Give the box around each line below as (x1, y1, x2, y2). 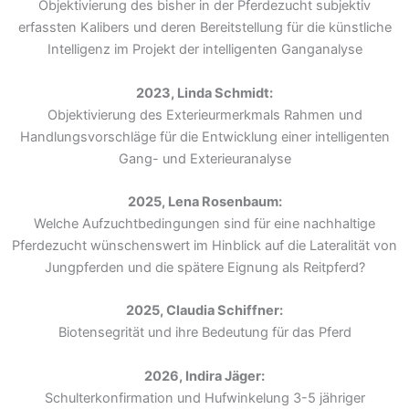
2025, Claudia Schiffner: (126, 302, 283, 320)
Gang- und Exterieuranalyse (118, 150, 291, 167)
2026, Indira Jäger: (144, 367, 265, 384)
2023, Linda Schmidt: (136, 84, 273, 101)
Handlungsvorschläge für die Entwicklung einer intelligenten (19, 128, 390, 145)
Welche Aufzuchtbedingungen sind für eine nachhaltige (34, 215, 375, 233)
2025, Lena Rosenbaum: (127, 194, 282, 211)
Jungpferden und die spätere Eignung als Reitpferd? (44, 259, 365, 277)
